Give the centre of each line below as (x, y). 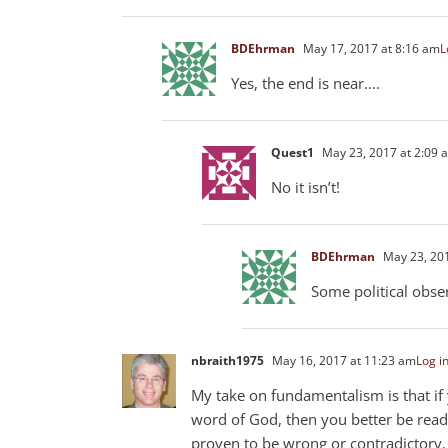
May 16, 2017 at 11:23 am (342, 360)
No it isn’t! (305, 186)
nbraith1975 (227, 360)
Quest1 (292, 152)
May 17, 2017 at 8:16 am (370, 48)
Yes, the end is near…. (305, 82)
